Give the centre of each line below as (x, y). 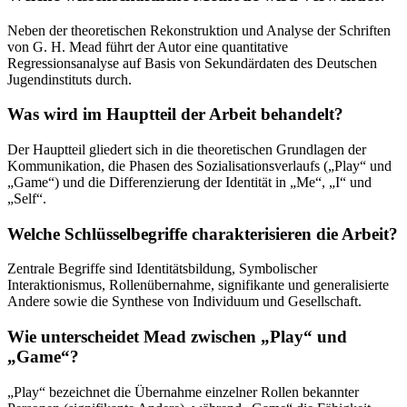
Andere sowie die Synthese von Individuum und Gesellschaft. (184, 302)
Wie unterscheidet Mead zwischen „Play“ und (177, 337)
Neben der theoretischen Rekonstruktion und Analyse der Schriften (199, 30)
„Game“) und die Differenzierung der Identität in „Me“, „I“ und (189, 183)
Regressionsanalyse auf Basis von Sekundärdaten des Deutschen (192, 63)
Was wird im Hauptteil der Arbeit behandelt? (175, 114)
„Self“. (27, 199)
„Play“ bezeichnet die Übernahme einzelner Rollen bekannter (183, 392)
